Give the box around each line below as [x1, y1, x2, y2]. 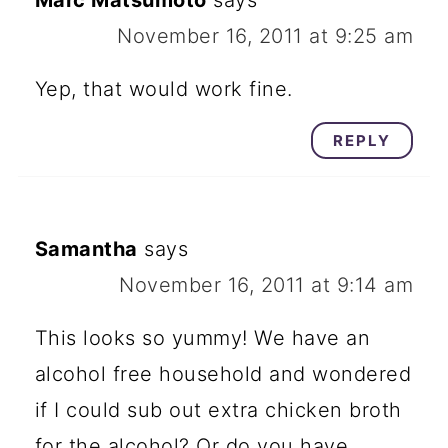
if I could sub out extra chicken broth [34, 398, 402, 423]
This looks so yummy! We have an [34, 326, 371, 351]
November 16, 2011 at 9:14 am [119, 273, 414, 298]
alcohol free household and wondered [34, 362, 412, 387]
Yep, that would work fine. [34, 77, 293, 102]
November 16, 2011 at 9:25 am [117, 24, 414, 49]
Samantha [34, 237, 138, 262]
